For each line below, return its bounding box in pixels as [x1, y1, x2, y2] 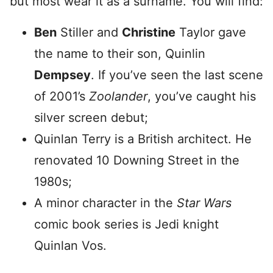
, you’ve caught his [147, 89, 256, 104]
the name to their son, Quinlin [34, 46, 205, 61]
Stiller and [57, 25, 122, 40]
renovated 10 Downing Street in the [34, 153, 239, 168]
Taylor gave [175, 25, 246, 40]
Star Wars [177, 196, 232, 210]
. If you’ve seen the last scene [91, 68, 263, 82]
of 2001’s [34, 89, 85, 104]
